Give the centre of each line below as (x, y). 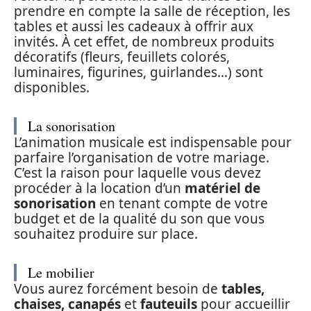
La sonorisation (72, 126)
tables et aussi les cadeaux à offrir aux (134, 27)
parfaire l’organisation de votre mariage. (142, 158)
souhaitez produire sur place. (106, 234)
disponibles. (52, 88)
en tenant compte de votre (182, 204)
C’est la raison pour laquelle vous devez (137, 173)
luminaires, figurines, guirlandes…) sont (138, 73)
